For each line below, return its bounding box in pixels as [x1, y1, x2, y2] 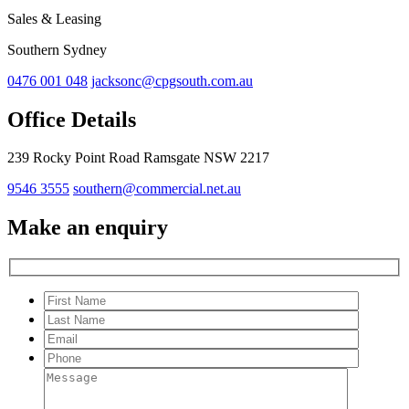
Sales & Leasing [7, 10, 101, 26]
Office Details [7, 107, 136, 131]
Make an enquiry [7, 215, 168, 240]
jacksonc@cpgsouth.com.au [91, 72, 253, 89]
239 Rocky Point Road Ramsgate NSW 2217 [7, 150, 269, 166]
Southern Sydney [7, 41, 107, 58]
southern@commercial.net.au [73, 181, 241, 197]
